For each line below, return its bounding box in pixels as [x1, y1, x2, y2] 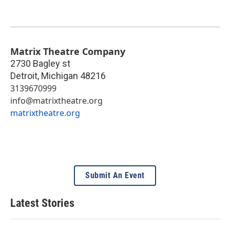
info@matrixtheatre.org [10, 95, 103, 107]
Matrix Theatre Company [10, 45, 125, 58]
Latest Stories [10, 197, 74, 210]
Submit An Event [85, 170, 145, 181]
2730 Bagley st [10, 58, 70, 69]
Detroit [10, 70, 37, 82]
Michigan [41, 70, 78, 82]
